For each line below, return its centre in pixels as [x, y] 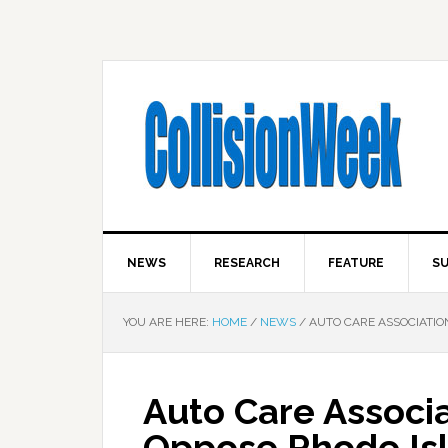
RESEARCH [247, 263]
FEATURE [356, 263]
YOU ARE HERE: [167, 322]
